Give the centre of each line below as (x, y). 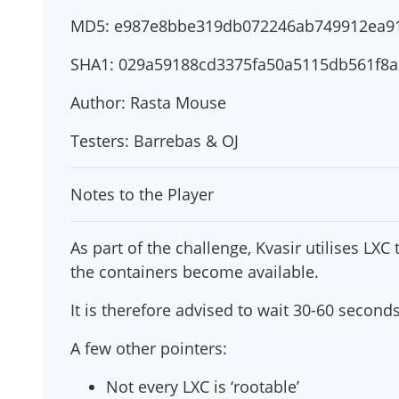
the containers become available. (195, 272)
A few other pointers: (149, 348)
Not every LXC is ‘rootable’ (203, 387)
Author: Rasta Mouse (148, 102)
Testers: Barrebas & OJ (155, 141)
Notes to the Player (142, 194)
